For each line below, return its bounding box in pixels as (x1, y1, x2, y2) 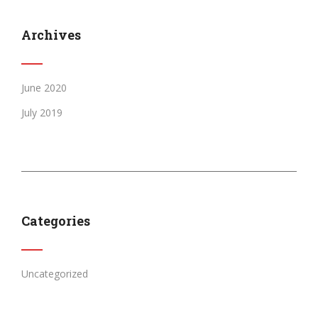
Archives (21, 26, 81, 43)
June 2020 (21, 80, 67, 94)
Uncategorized (21, 266, 88, 280)
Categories (21, 212, 90, 229)
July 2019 (21, 105, 62, 119)
